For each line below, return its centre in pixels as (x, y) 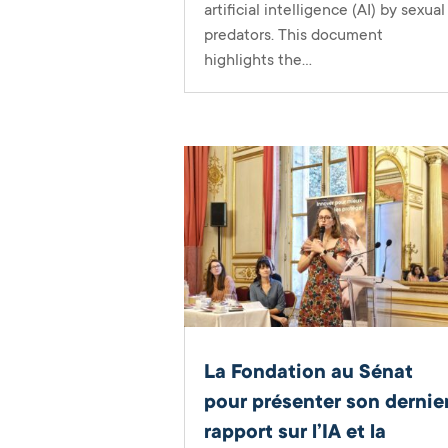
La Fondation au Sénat (309, 372)
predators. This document (294, 34)
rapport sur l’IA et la (295, 432)
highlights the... (258, 59)
